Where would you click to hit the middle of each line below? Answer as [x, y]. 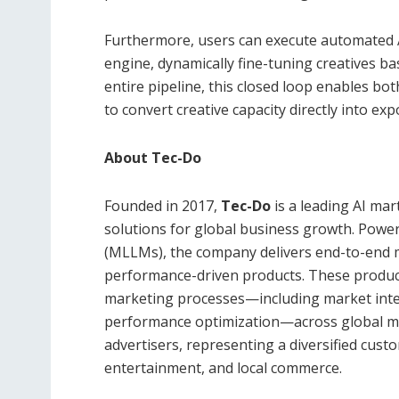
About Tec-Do [153, 157]
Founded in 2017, [161, 205]
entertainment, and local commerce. [223, 367]
